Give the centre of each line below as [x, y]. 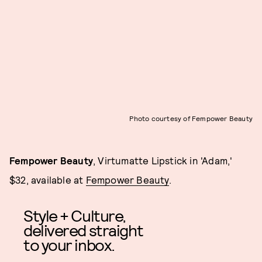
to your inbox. [69, 244]
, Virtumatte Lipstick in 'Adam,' [163, 160]
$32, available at [48, 179]
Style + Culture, [75, 215]
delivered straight [83, 230]
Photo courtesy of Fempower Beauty [191, 118]
